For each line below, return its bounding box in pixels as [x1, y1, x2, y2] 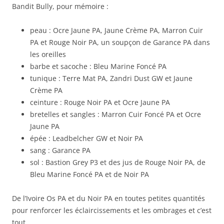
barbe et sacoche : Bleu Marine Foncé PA [30, 61, 166, 71]
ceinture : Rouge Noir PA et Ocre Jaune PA [30, 97, 170, 107]
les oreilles [30, 49, 66, 59]
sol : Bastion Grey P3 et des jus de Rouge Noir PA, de [30, 157, 205, 167]
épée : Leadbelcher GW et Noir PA [30, 133, 143, 143]
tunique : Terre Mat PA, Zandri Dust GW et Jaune [30, 73, 192, 83]
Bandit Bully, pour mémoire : [12, 1, 108, 11]
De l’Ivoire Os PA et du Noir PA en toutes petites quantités [12, 193, 205, 203]
